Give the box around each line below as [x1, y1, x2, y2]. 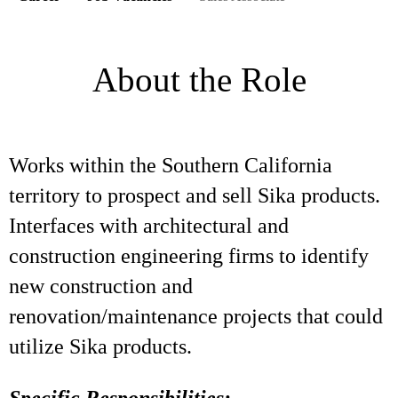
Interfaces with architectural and [9, 214, 289, 237]
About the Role [92, 60, 306, 99]
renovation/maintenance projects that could [9, 305, 383, 328]
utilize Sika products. [9, 335, 192, 358]
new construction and [9, 275, 193, 298]
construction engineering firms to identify [9, 244, 369, 267]
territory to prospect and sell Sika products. [9, 184, 386, 207]
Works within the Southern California [9, 154, 332, 177]
